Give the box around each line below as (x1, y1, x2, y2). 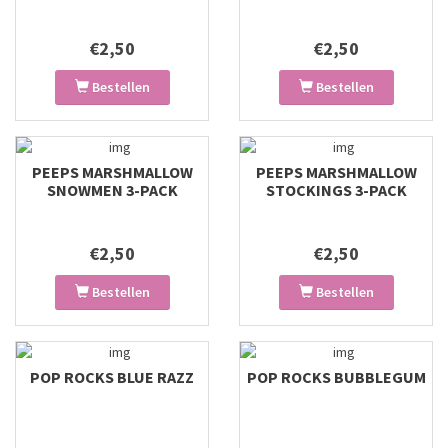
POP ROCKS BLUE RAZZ (30, 367, 194, 387)
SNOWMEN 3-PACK (46, 180, 178, 200)
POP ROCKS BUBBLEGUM (246, 367, 426, 387)
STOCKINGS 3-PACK (265, 180, 407, 200)
